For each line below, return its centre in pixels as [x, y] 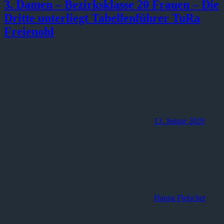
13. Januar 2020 [179, 120]
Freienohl [29, 31]
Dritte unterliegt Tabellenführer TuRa [102, 18]
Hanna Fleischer [180, 197]
